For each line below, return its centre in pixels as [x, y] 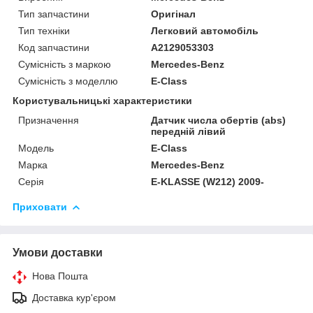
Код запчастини [54, 47]
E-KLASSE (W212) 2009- [208, 181]
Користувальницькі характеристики [102, 100]
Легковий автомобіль [205, 30]
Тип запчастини [54, 14]
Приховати [40, 206]
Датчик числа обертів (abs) [219, 120]
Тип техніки [44, 30]
